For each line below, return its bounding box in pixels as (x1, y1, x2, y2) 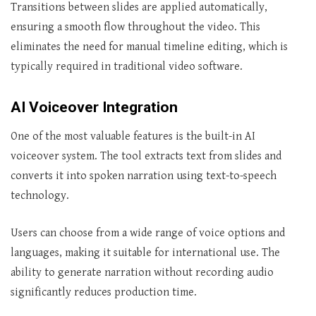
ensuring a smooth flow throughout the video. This (11, 20, 260, 34)
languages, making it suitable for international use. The (11, 246, 280, 260)
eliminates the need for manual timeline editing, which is (11, 40, 288, 54)
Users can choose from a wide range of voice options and (11, 226, 285, 240)
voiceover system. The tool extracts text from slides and (11, 150, 281, 163)
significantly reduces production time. (11, 286, 197, 299)
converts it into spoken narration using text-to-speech (11, 169, 276, 183)
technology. (11, 189, 69, 202)
